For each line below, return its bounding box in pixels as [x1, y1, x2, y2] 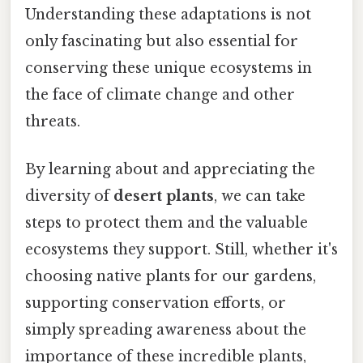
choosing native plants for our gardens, [25, 267, 316, 286]
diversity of [25, 187, 113, 206]
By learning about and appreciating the [25, 160, 315, 179]
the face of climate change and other [25, 85, 295, 104]
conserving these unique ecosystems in [25, 58, 312, 77]
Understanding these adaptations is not [25, 5, 311, 23]
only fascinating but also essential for [25, 32, 298, 50]
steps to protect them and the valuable [25, 214, 308, 233]
